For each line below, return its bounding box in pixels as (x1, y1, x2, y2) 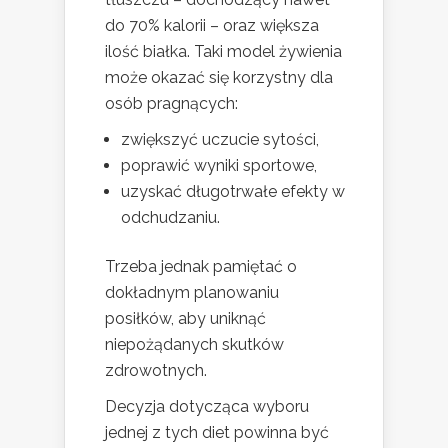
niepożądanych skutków (105, 334, 284, 354)
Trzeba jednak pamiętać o (105, 256, 297, 276)
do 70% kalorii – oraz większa (105, 15, 319, 35)
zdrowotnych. (105, 360, 207, 380)
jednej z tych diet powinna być (105, 422, 329, 442)
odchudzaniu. (121, 207, 220, 227)
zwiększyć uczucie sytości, (121, 129, 319, 149)
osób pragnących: (105, 93, 238, 113)
